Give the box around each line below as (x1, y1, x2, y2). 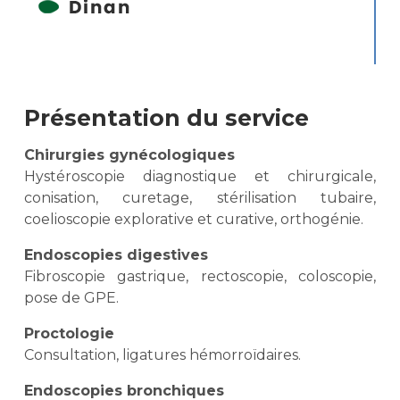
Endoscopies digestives (24, 246, 212, 264)
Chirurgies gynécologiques (24, 146, 239, 164)
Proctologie (24, 325, 119, 343)
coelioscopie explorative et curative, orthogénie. (24, 211, 363, 229)
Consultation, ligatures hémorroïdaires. (24, 346, 301, 364)
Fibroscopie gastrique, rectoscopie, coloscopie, (24, 268, 376, 286)
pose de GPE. (24, 289, 119, 307)
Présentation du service (24, 104, 309, 132)
